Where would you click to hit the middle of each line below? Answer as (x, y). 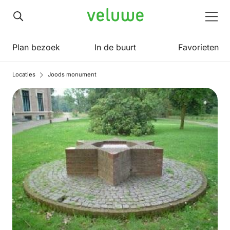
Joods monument (72, 74)
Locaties (24, 74)
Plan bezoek (36, 47)
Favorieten (198, 47)
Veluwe (100, 16)
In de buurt (115, 47)
